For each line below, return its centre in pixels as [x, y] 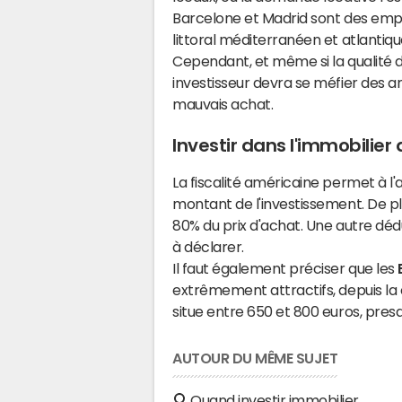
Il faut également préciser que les [285, 268]
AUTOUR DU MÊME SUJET [255, 358]
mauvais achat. [223, 104]
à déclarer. [208, 247]
